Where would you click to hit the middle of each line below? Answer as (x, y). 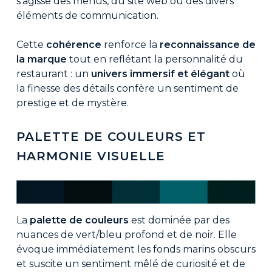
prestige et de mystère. (72, 103)
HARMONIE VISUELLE (90, 156)
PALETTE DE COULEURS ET (111, 136)
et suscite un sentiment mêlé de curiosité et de (131, 264)
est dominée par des (180, 220)
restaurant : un (53, 73)
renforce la (130, 44)
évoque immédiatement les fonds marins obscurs (136, 250)
